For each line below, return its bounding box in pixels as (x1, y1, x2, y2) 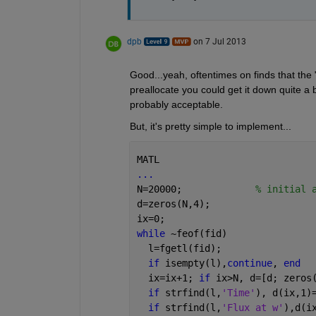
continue (226, 257, 272, 269)
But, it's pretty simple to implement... (129, 120, 291, 132)
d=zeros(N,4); (136, 197, 210, 209)
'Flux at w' (221, 301, 284, 313)
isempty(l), (164, 257, 227, 269)
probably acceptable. (129, 98, 223, 110)
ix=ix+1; (136, 272, 199, 284)
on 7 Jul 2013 (193, 36, 246, 47)
